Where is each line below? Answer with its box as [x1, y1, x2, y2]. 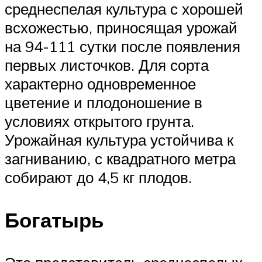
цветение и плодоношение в [5, 93, 202, 112]
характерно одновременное [5, 74, 196, 94]
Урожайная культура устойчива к [5, 130, 233, 150]
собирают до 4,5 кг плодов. [5, 168, 192, 187]
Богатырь [5, 207, 104, 233]
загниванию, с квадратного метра [5, 149, 236, 168]
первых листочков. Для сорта [5, 56, 209, 75]
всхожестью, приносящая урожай [5, 18, 237, 37]
